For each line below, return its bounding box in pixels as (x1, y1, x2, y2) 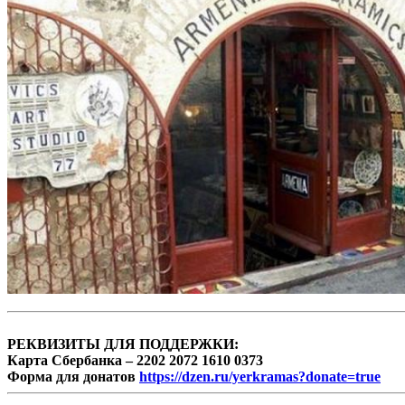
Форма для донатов (7, 368, 139, 384)
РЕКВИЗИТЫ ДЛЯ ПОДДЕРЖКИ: (7, 335, 239, 352)
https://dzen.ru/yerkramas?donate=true (139, 368, 381, 384)
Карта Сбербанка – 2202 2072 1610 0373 (7, 352, 263, 368)
